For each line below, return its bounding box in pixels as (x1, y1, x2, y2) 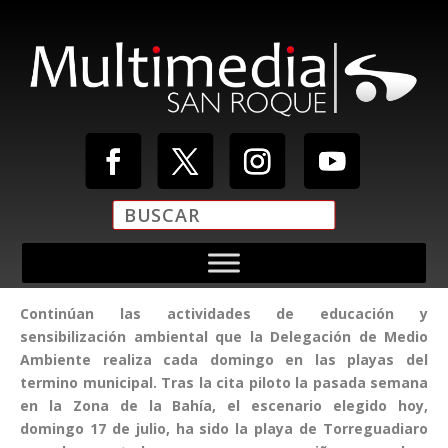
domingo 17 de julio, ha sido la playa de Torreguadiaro (20, 418, 428, 438)
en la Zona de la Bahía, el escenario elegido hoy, (20, 395, 428, 415)
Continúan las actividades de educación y (20, 303, 428, 323)
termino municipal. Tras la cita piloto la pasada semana (20, 372, 428, 392)
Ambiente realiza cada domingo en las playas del (20, 349, 428, 369)
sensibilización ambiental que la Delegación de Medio (20, 326, 428, 346)
